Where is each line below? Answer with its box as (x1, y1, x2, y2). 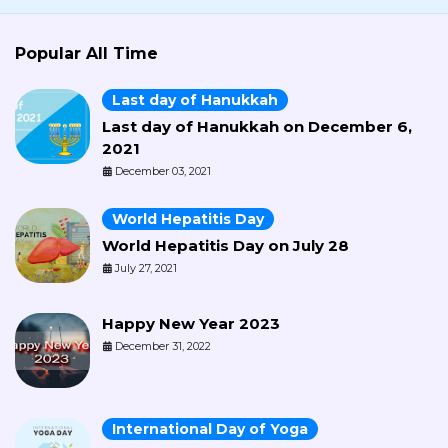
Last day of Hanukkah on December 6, (102, 117, 412, 137)
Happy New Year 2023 (102, 314, 280, 334)
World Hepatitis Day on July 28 (102, 236, 349, 256)
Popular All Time (15, 44, 158, 64)
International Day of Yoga (112, 420, 308, 439)
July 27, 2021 (115, 261, 177, 276)
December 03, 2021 (115, 164, 211, 179)
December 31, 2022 (115, 339, 211, 354)
